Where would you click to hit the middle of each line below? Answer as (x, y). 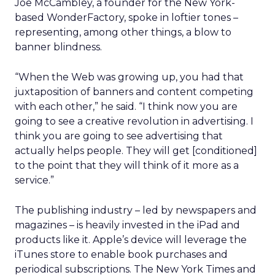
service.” (34, 180)
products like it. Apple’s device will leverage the (131, 240)
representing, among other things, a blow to (123, 32)
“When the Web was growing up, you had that (129, 77)
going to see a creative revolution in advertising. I (134, 121)
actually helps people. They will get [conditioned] (136, 151)
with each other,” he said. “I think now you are (126, 107)
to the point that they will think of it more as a (127, 165)
